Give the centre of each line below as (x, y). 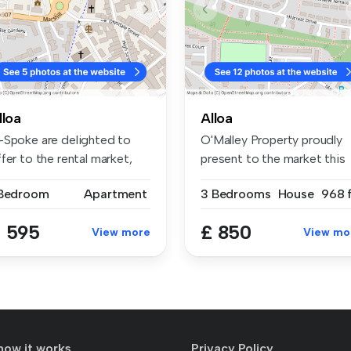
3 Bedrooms (236, 194)
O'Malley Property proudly (271, 139)
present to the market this (273, 158)
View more (121, 232)
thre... (215, 177)
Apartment (116, 194)
